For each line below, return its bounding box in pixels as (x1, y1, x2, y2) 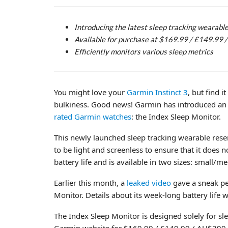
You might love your (54, 87, 127, 97)
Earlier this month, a (54, 177, 127, 188)
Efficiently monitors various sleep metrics (74, 46, 213, 56)
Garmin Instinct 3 (127, 87, 188, 97)
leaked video (127, 177, 171, 188)
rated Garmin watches (54, 111, 131, 122)
